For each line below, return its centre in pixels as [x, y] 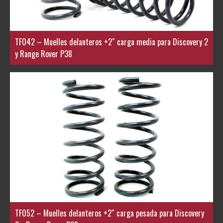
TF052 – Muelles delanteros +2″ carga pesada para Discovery [110, 213]
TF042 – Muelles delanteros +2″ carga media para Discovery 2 [111, 42]
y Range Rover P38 [44, 54]
